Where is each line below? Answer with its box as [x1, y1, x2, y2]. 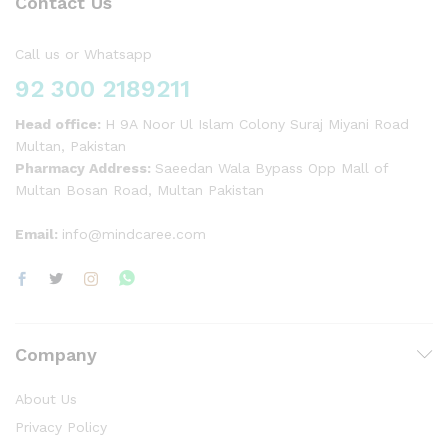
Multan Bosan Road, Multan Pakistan [15, 181, 264, 198]
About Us [15, 390, 77, 407]
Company [15, 343, 97, 365]
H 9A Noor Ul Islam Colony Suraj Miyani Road [105, 115, 409, 132]
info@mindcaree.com [62, 225, 206, 242]
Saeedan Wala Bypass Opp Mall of [155, 159, 388, 176]
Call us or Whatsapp [15, 45, 152, 62]
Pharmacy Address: [15, 159, 155, 176]
